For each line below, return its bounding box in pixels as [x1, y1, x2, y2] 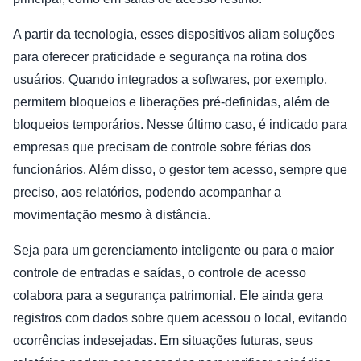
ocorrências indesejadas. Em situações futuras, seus [13, 334, 313, 348]
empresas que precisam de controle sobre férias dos [13, 140, 311, 155]
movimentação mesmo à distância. [13, 208, 214, 222]
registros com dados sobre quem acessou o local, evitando [13, 311, 347, 326]
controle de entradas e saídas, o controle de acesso [13, 266, 306, 280]
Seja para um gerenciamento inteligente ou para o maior [13, 243, 334, 258]
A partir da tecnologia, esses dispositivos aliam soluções [13, 27, 334, 42]
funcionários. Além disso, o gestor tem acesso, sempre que [13, 163, 347, 177]
